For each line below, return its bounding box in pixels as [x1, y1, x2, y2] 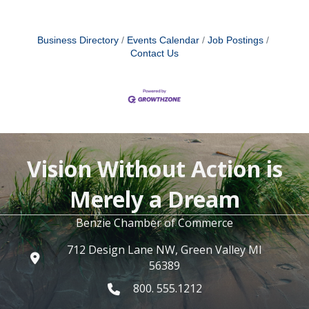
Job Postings [208, 34, 263, 46]
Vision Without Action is [26, 154, 283, 184]
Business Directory [37, 34, 119, 46]
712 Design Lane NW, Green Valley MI [67, 242, 262, 258]
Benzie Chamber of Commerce [76, 215, 233, 231]
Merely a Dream [69, 184, 240, 215]
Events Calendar [127, 34, 199, 46]
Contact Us [130, 48, 179, 59]
